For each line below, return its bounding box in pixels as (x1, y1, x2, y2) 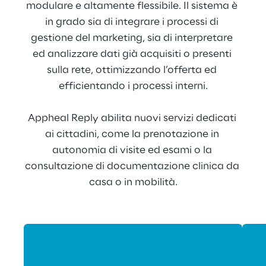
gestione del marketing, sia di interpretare (31, 33, 235, 43)
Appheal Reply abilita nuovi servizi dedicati (27, 113, 239, 123)
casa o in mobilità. (88, 177, 178, 188)
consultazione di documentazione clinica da (24, 161, 242, 172)
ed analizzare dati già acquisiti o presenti (32, 49, 234, 59)
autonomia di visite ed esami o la (52, 145, 214, 156)
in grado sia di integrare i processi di (45, 17, 221, 27)
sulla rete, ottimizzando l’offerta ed (47, 65, 219, 75)
